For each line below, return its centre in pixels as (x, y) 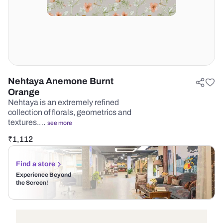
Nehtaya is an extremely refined (63, 102)
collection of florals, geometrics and (70, 112)
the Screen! (32, 183)
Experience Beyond (44, 175)
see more (60, 123)
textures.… (28, 122)
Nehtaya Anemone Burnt (61, 81)
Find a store (36, 164)
